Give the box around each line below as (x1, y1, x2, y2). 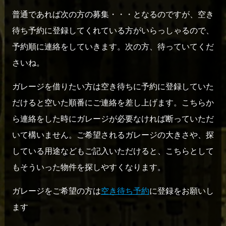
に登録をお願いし (149, 187, 214, 195)
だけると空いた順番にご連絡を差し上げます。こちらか (12, 98, 214, 107)
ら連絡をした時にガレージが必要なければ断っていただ (12, 115, 214, 123)
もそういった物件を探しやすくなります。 (12, 163, 165, 172)
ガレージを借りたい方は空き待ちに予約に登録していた (12, 82, 214, 91)
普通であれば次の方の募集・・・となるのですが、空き (12, 10, 214, 19)
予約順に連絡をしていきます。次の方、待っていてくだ (12, 42, 214, 51)
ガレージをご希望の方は (12, 187, 101, 195)
